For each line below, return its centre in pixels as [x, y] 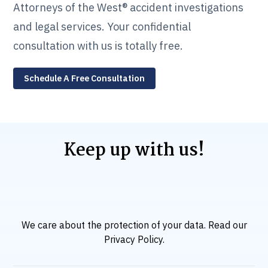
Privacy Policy [133, 239]
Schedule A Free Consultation [85, 78]
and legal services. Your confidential [102, 27]
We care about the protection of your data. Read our [134, 225]
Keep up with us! [134, 150]
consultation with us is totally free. [98, 46]
